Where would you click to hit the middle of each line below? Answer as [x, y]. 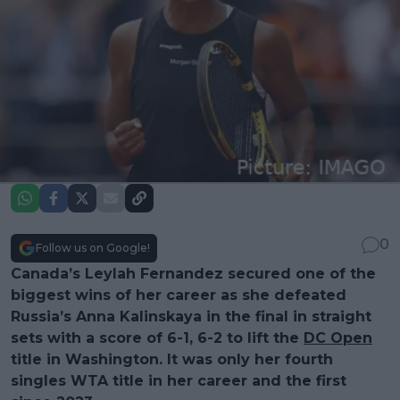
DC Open [338, 338]
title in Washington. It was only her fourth [172, 360]
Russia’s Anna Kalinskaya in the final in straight [191, 317]
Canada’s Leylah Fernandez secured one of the [193, 274]
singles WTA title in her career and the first [179, 381]
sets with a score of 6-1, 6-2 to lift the [157, 338]
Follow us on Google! [93, 248]
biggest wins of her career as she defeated [179, 296]
